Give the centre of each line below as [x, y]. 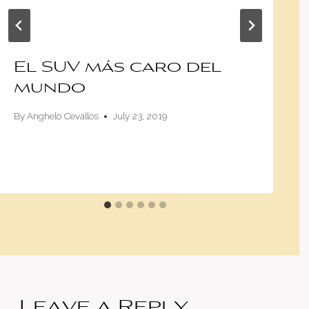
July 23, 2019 [140, 116]
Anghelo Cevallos [63, 116]
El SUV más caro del [118, 69]
